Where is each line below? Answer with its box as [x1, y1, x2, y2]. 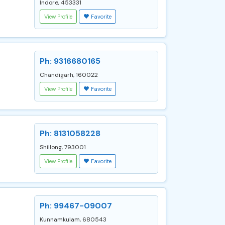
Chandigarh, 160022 [40, 71, 98, 79]
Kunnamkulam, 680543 [40, 215, 106, 223]
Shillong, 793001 [40, 143, 86, 151]
